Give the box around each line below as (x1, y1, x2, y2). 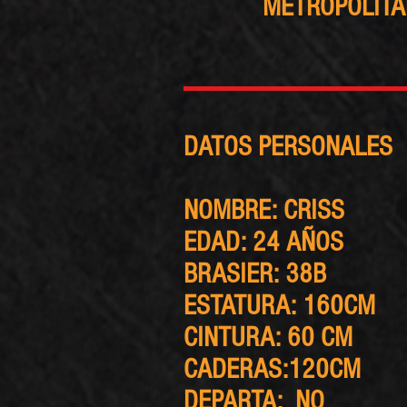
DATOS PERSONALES (184, 131, 392, 163)
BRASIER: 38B (184, 258, 326, 290)
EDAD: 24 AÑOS (184, 226, 343, 258)
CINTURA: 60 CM (184, 322, 352, 353)
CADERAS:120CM (184, 353, 361, 385)
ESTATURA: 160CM (184, 290, 375, 322)
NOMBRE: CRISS (184, 194, 344, 226)
